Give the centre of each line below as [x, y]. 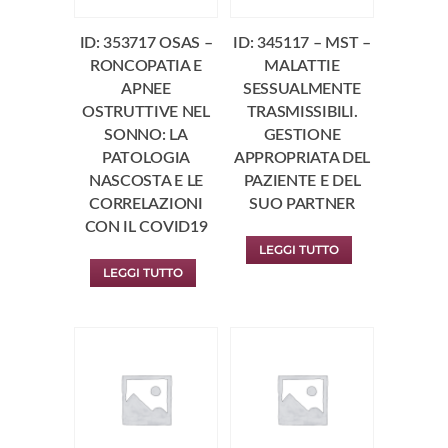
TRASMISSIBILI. [302, 111]
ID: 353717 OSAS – [146, 42]
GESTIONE [302, 134]
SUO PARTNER [302, 203]
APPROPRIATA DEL [302, 157]
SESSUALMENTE [302, 88]
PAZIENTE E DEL [302, 180]
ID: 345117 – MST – [302, 42]
